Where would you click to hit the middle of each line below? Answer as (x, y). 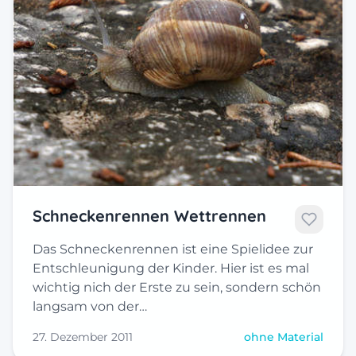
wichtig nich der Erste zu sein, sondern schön (177, 287)
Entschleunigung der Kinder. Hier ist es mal (171, 268)
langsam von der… (90, 306)
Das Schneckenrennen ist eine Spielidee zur (173, 249)
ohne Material (284, 337)
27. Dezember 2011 (83, 337)
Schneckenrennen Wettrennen (149, 215)
